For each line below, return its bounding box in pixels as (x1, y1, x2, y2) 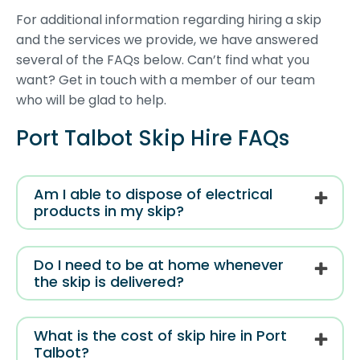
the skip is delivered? (34, 272, 184, 292)
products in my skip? (34, 201, 184, 222)
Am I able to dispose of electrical (34, 184, 272, 205)
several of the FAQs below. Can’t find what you (16, 51, 309, 70)
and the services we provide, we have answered (16, 31, 318, 50)
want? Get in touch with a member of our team (16, 71, 315, 90)
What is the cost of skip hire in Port (34, 325, 287, 346)
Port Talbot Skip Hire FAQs (16, 124, 289, 153)
